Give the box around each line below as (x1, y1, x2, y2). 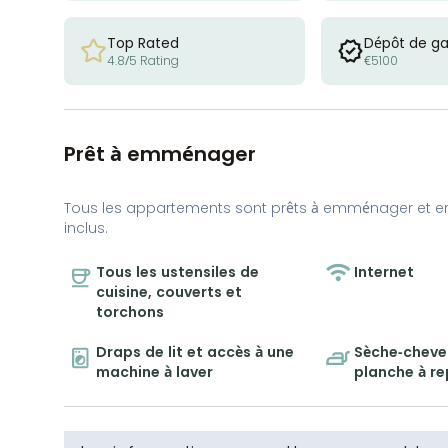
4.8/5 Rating (107, 51, 179, 69)
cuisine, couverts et (96, 281, 242, 302)
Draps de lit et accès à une (96, 341, 294, 362)
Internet (354, 261, 415, 282)
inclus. (64, 217, 108, 238)
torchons (96, 301, 164, 322)
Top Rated (107, 32, 179, 53)
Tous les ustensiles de (96, 261, 259, 282)
